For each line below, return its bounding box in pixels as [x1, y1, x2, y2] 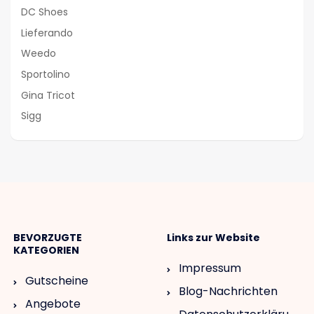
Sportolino [21, 67, 70, 81]
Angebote [25, 296, 81, 313]
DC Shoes [21, 5, 68, 20]
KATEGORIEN [13, 243, 79, 258]
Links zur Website [167, 231, 260, 245]
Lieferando [21, 25, 73, 40]
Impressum [179, 260, 241, 277]
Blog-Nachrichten [179, 283, 278, 300]
